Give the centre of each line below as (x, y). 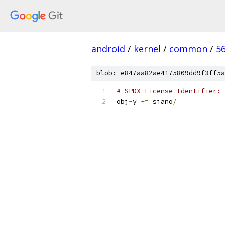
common (188, 49)
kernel (147, 49)
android (108, 49)
